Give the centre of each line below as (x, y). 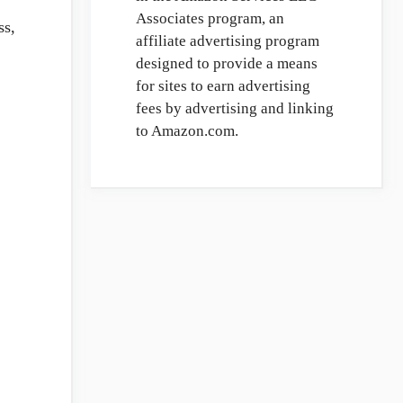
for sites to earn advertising (223, 86)
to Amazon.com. (187, 131)
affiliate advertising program (228, 41)
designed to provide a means (227, 63)
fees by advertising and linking (235, 108)
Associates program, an (210, 18)
